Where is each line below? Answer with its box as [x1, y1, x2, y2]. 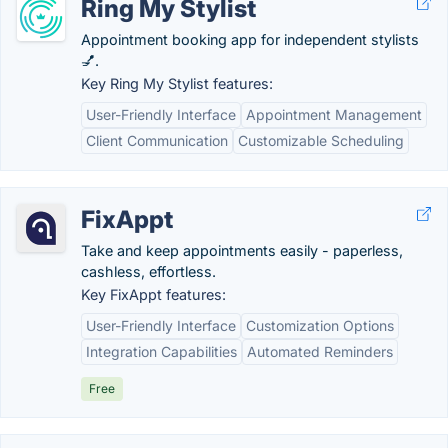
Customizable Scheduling [238, 132, 404, 149]
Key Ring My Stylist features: [81, 75, 273, 92]
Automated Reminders [247, 343, 393, 360]
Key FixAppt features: [81, 286, 226, 303]
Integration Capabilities [86, 343, 237, 360]
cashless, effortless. [81, 263, 216, 280]
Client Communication [86, 132, 228, 149]
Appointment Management [246, 106, 422, 123]
